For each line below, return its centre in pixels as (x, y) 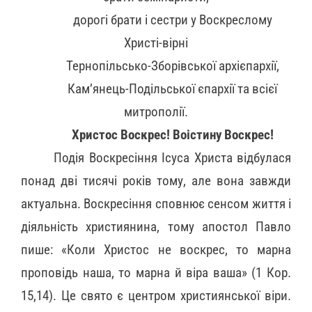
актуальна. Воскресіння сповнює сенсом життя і (156, 204)
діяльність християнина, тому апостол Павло (156, 227)
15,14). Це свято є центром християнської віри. (156, 296)
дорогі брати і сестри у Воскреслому (172, 20)
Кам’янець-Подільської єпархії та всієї (173, 89)
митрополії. (156, 112)
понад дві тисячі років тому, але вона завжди (156, 181)
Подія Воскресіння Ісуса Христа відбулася (172, 158)
